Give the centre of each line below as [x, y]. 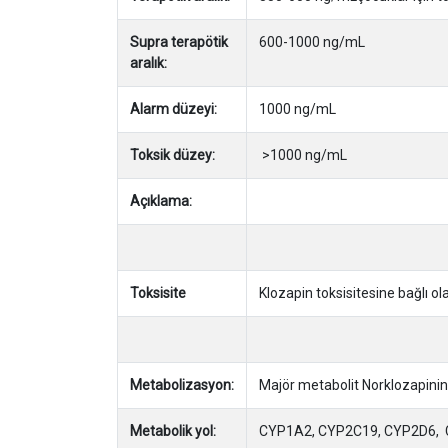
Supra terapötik [179, 41]
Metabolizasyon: [182, 384]
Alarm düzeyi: [173, 108]
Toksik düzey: [174, 154]
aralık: [150, 62]
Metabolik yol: [174, 430]
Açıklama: [161, 200]
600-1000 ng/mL [312, 41]
